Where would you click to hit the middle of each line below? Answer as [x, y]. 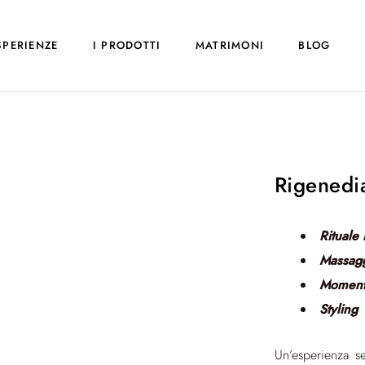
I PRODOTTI [127, 45]
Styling [338, 309]
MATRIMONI [230, 45]
